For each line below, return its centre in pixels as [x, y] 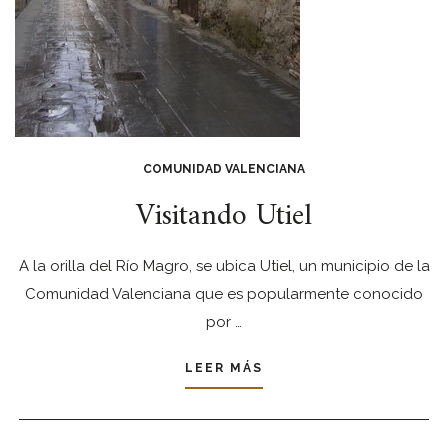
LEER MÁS [224, 368]
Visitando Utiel [224, 217]
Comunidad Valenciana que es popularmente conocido [224, 294]
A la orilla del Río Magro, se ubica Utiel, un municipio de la [224, 266]
